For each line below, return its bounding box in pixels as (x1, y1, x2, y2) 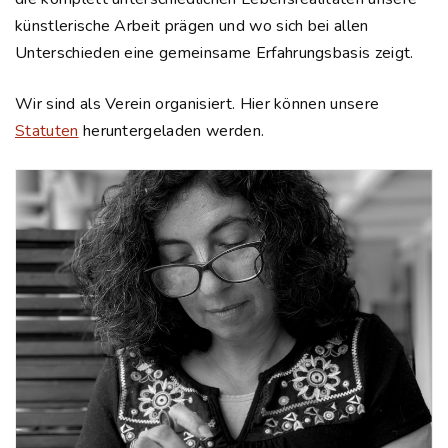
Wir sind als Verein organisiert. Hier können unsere (15, 93, 380, 115)
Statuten (15, 120, 79, 142)
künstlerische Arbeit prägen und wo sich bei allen (15, 15, 369, 37)
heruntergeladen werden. (78, 120, 265, 142)
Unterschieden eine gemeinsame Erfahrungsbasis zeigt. (15, 42, 414, 64)
